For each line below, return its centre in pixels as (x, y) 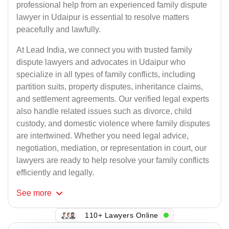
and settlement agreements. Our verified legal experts (113, 99)
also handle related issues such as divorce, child (104, 111)
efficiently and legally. (55, 173)
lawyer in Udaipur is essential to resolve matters (103, 17)
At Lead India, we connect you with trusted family (104, 50)
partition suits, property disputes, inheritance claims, (110, 87)
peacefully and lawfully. (59, 30)
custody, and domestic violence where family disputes (113, 124)
